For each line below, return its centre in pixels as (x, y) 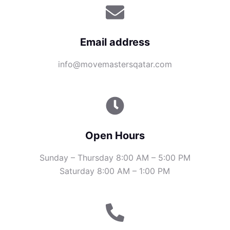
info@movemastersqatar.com (115, 64)
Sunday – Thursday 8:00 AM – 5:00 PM (115, 158)
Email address (115, 42)
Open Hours (115, 136)
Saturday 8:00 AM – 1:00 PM (115, 171)
